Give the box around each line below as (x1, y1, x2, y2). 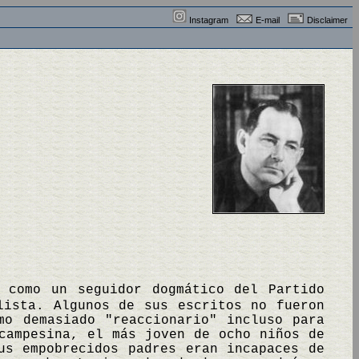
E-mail (256, 15, 280, 25)
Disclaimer (307, 15, 348, 25)
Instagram (189, 15, 228, 25)
